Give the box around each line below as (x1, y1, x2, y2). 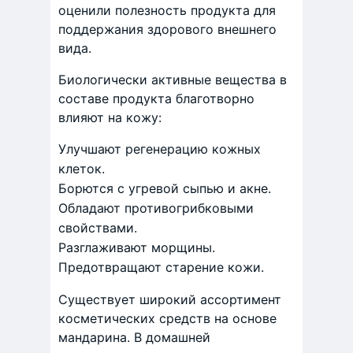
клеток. (58, 161, 105, 177)
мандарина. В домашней (58, 329, 210, 346)
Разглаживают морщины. (58, 240, 215, 256)
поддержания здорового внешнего (58, 21, 277, 38)
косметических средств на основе (58, 310, 277, 327)
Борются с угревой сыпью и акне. (58, 180, 271, 197)
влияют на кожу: (58, 110, 162, 126)
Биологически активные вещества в (58, 72, 287, 88)
